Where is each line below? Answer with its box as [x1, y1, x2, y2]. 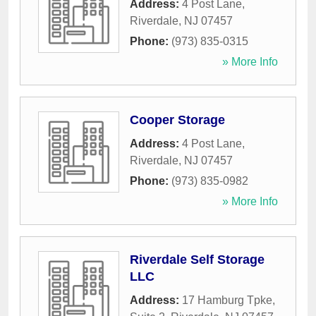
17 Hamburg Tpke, [182, 294, 275, 307]
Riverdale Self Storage [130, 253, 265, 267]
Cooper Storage [130, 113, 225, 128]
